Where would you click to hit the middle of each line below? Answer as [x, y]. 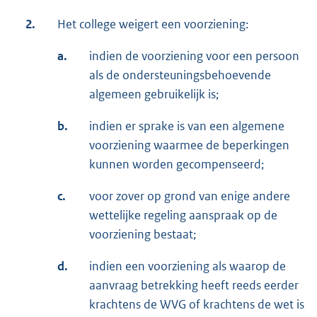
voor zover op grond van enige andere [190, 196]
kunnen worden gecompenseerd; [177, 164]
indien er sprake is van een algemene [187, 126]
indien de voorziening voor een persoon [194, 56]
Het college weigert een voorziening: [153, 24]
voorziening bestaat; [143, 234]
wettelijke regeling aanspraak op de [183, 215]
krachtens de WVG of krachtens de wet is [197, 304]
